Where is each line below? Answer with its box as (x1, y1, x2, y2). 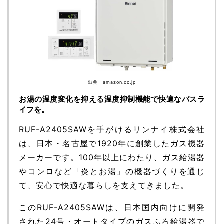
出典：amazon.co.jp (88, 79, 136, 85)
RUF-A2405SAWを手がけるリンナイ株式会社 (19, 124, 205, 134)
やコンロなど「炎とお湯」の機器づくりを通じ (19, 166, 205, 176)
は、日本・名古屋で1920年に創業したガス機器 (19, 138, 205, 148)
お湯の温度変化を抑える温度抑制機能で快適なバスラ (19, 94, 205, 104)
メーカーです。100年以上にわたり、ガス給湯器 (19, 152, 205, 162)
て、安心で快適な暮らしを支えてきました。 (19, 180, 189, 190)
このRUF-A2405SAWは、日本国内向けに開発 (19, 202, 205, 212)
